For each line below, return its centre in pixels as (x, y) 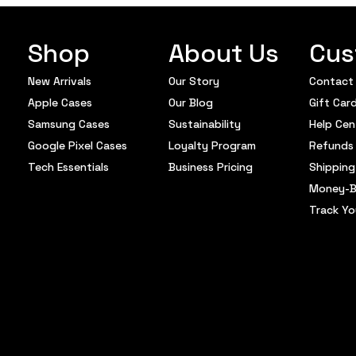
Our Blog (191, 102)
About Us (224, 51)
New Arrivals (60, 80)
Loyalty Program (213, 145)
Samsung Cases (69, 123)
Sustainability (205, 123)
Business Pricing (211, 166)
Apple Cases (60, 102)
